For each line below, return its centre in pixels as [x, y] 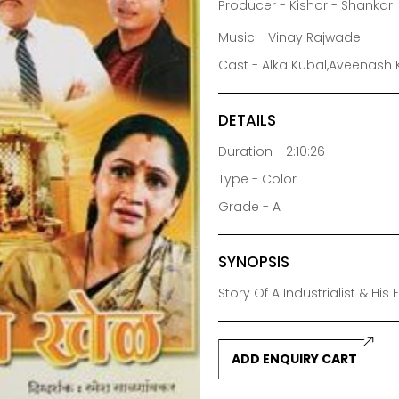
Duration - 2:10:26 [272, 151]
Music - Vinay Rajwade [290, 37]
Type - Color [258, 179]
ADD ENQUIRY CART [295, 358]
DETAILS [248, 120]
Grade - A [250, 206]
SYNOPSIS [254, 261]
